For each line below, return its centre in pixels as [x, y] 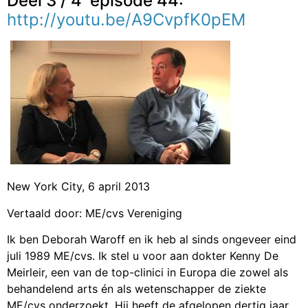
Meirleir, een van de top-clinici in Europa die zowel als [147, 273]
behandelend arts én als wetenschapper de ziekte [136, 289]
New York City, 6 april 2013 [78, 187]
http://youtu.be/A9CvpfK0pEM [126, 19]
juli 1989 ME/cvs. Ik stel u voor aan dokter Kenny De [143, 256]
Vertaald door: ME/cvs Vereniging [95, 213]
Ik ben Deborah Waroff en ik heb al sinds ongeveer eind [152, 240]
